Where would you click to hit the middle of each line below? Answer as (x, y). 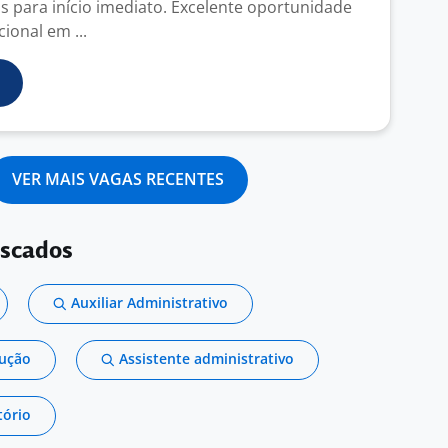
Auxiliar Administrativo (149, 302)
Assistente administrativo (206, 358)
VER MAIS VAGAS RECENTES (118, 179)
